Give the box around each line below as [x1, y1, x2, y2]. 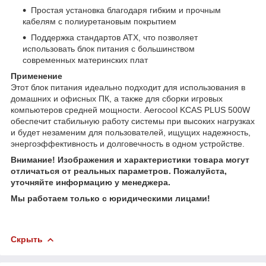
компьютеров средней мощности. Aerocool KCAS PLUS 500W [11, 104, 250, 115]
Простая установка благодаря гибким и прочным [31, 5, 221, 15]
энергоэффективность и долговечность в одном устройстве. [11, 138, 245, 148]
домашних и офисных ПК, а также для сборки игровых [11, 93, 223, 103]
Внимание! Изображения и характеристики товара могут [11, 154, 249, 164]
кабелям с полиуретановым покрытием [23, 16, 176, 26]
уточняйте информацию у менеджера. [11, 177, 170, 187]
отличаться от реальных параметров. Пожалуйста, [11, 166, 227, 176]
